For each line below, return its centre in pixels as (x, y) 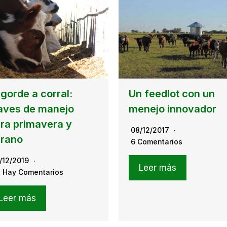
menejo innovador (173, 109)
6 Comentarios (157, 141)
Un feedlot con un (172, 93)
